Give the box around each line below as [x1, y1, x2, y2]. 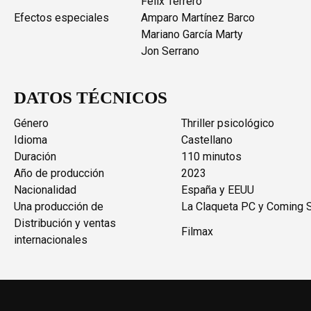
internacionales [14, 233, 87, 246]
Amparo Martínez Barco [141, 10, 255, 24]
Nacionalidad [14, 183, 76, 196]
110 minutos [181, 149, 242, 163]
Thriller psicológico [181, 116, 274, 130]
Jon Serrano [141, 44, 199, 58]
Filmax [181, 224, 213, 238]
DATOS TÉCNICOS [14, 87, 167, 107]
